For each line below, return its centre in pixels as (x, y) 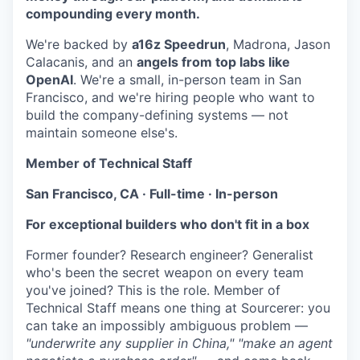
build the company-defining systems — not (157, 115)
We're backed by (79, 45)
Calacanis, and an (81, 62)
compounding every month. (113, 14)
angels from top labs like (213, 62)
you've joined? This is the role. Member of (153, 290)
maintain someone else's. (102, 133)
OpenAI (49, 80)
